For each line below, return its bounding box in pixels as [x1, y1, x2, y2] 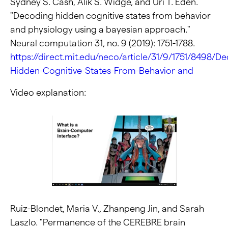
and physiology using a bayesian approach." [10, 24, 190, 34]
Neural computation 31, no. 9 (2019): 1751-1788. [10, 38, 195, 48]
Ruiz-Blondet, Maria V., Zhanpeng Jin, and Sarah [10, 204, 204, 214]
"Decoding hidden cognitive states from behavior [10, 10, 211, 20]
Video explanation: [10, 87, 86, 97]
